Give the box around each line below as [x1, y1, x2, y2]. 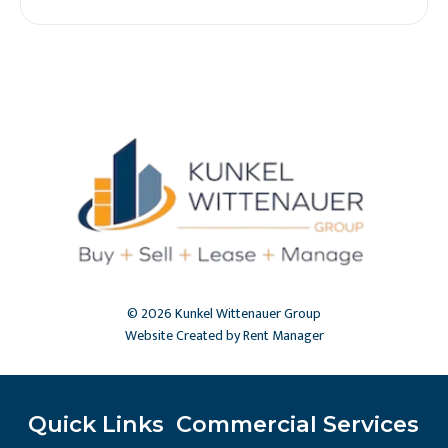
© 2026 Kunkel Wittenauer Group [127, 301, 321, 325]
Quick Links [28, 409, 164, 438]
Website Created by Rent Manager [124, 323, 324, 347]
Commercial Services [176, 409, 419, 438]
